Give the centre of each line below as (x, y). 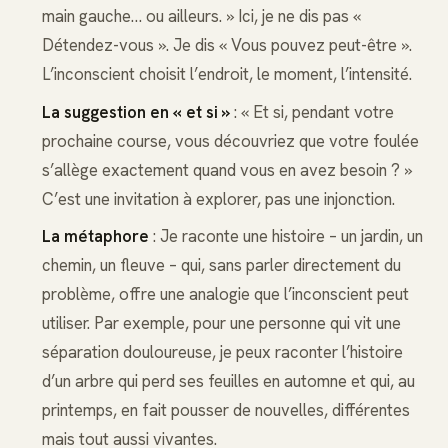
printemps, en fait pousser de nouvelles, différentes (225, 409)
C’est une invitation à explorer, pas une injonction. (218, 198)
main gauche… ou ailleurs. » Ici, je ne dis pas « (201, 16)
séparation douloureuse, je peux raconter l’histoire (222, 351)
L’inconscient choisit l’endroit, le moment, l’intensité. (226, 74)
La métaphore (95, 235)
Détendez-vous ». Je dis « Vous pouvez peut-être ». (226, 45)
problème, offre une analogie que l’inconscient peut (225, 293)
